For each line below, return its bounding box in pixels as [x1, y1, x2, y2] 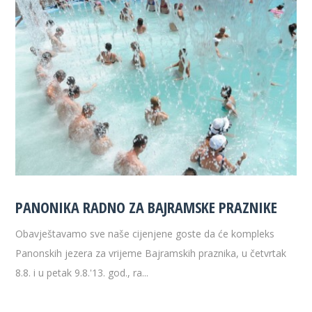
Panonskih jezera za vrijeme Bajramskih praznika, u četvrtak [15, 247, 287, 260]
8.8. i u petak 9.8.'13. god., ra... [15, 266, 149, 280]
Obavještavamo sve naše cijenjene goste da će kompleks [15, 227, 275, 241]
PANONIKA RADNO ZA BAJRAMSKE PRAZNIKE [15, 196, 278, 218]
